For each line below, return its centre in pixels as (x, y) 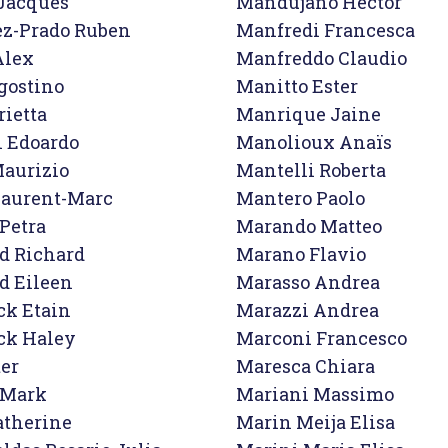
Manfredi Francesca (325, 30)
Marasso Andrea (308, 282)
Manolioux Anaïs (314, 142)
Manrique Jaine (308, 114)
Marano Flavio (301, 254)
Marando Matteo (309, 226)
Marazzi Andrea (307, 310)
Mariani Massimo (315, 394)
